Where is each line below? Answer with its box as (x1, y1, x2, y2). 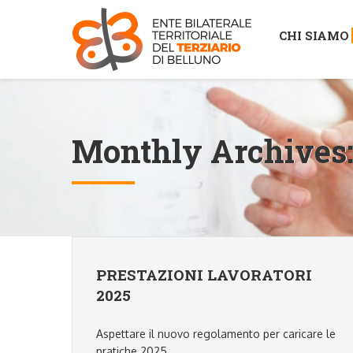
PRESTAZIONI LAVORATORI (96, 265, 312, 284)
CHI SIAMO (278, 27, 349, 43)
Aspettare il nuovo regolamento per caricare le (96, 327, 336, 340)
